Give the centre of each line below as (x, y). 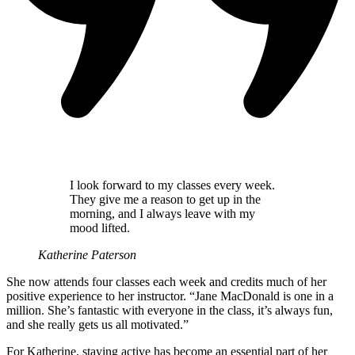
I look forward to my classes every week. (172, 185)
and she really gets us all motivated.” (99, 325)
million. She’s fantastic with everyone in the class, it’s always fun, (170, 311)
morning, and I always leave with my (162, 214)
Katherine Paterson (87, 255)
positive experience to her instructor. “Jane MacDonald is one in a (170, 296)
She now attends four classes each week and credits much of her (166, 282)
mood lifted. (100, 228)
